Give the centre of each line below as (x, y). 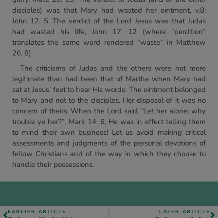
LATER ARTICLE (185, 212)
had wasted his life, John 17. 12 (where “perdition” (109, 32)
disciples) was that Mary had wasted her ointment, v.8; (109, 10)
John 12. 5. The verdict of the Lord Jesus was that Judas (109, 21)
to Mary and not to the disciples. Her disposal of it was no (109, 100)
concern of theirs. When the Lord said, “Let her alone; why (109, 111)
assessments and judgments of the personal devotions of (109, 143)
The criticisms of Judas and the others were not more (113, 68)
